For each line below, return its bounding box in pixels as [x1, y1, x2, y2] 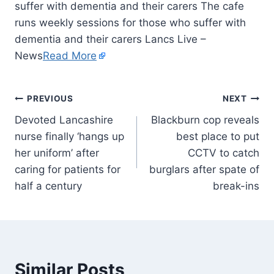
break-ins [213, 179, 259, 192]
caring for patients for [15, 163, 120, 176]
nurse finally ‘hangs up [15, 130, 124, 143]
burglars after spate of [149, 163, 259, 176]
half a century [15, 179, 82, 192]
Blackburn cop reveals [151, 113, 259, 126]
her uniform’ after [15, 146, 99, 159]
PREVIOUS [27, 94, 73, 104]
